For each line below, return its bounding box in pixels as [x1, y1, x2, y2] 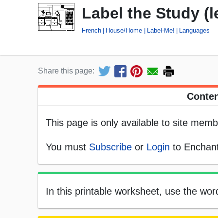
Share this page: [38, 67, 94, 75]
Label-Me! [146, 26, 175, 34]
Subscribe [89, 142, 132, 153]
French [82, 26, 101, 34]
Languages [179, 26, 210, 34]
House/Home [106, 26, 143, 34]
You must [46, 142, 89, 153]
